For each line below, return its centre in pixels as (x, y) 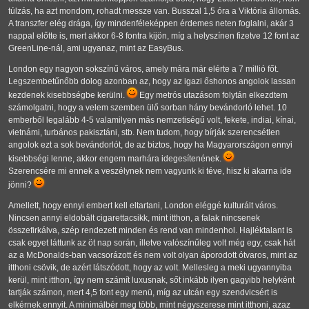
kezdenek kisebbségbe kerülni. (68, 96)
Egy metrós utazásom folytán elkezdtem (212, 96)
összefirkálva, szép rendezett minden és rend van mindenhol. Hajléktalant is (150, 231)
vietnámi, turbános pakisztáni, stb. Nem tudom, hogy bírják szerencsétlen (144, 133)
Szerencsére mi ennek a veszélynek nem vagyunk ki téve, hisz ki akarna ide (150, 171)
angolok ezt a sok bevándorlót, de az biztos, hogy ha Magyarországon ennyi (150, 145)
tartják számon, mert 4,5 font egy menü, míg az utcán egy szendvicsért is (143, 293)
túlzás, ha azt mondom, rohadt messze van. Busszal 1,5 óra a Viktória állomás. (154, 11)
